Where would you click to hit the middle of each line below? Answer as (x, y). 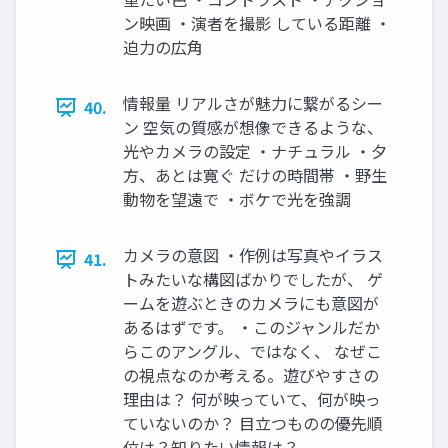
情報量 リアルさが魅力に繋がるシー (253, 103)
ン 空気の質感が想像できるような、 (253, 127)
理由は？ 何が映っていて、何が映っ (252, 399)
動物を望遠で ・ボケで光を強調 (237, 199)
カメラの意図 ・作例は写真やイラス (253, 255)
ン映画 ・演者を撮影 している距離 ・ (257, 23)
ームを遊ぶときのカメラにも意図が (251, 303)
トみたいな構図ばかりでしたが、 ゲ (253, 279)
